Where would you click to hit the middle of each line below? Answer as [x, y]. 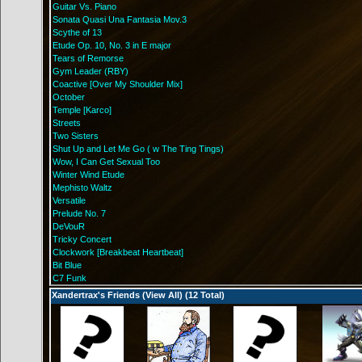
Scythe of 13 [77, 32]
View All [162, 295]
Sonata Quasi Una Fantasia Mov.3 [120, 19]
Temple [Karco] [82, 110]
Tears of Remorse [88, 58]
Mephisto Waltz [82, 187]
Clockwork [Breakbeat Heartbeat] [118, 252]
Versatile [69, 200]
